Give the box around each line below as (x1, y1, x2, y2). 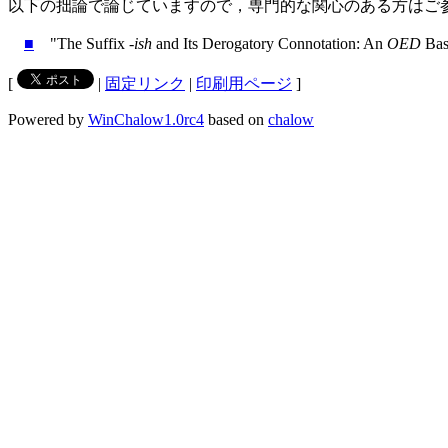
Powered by (8, 110, 88, 128)
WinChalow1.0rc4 (88, 110, 204, 128)
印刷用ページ (196, 74, 292, 92)
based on (204, 110, 268, 128)
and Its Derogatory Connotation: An (152, 34, 387, 52)
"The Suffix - (34, 34, 134, 52)
